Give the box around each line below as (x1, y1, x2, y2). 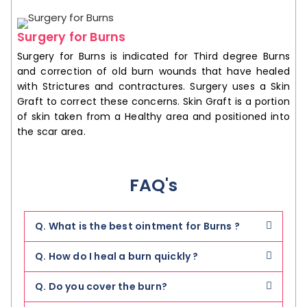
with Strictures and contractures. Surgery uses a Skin (17, 79, 290, 93)
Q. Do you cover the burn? (35, 279, 167, 293)
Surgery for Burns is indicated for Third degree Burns (17, 49, 290, 63)
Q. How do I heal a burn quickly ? (35, 249, 199, 263)
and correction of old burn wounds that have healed (17, 64, 290, 78)
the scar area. (17, 124, 86, 138)
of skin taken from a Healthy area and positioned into (17, 109, 290, 123)
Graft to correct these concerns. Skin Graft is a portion (17, 94, 290, 108)
